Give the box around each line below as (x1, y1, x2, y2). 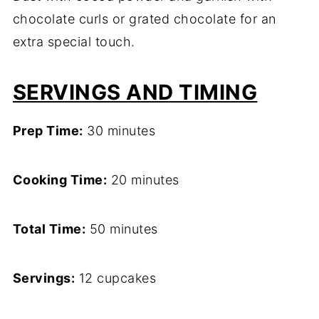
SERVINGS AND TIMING (12, 80, 258, 105)
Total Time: (12, 221, 86, 237)
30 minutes (83, 123, 156, 139)
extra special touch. (12, 34, 135, 50)
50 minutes (85, 221, 158, 237)
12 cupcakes (75, 271, 157, 286)
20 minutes (107, 172, 179, 188)
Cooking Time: (12, 172, 108, 188)
